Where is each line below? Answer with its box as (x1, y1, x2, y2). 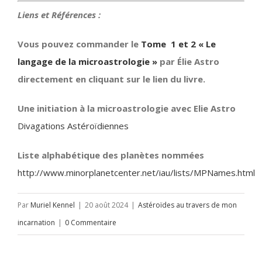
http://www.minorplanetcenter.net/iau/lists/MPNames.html (18, 167, 255, 179)
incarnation (18, 218, 55, 228)
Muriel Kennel (30, 200, 75, 211)
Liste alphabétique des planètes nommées (18, 149, 204, 161)
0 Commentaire (65, 218, 116, 228)
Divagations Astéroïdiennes (18, 120, 129, 132)
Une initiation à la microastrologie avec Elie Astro (18, 102, 238, 115)
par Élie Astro (157, 56, 219, 68)
